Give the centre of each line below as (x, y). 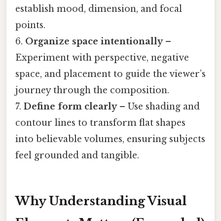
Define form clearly (70, 106)
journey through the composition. (92, 90)
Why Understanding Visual (101, 201)
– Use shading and (158, 106)
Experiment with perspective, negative (102, 57)
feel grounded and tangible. (77, 155)
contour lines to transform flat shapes (100, 123)
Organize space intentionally (94, 41)
